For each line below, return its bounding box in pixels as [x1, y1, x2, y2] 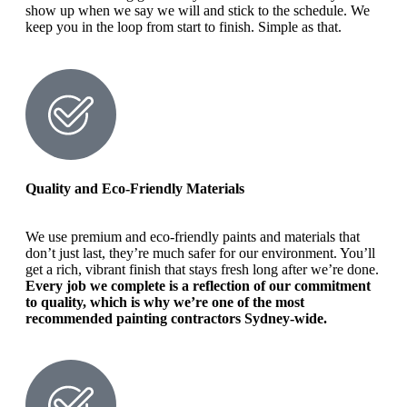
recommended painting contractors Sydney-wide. [25, 311, 327, 327]
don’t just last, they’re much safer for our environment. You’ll [25, 245, 375, 262]
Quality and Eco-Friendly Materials [25, 181, 244, 197]
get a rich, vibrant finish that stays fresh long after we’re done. [25, 262, 379, 278]
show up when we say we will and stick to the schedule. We [25, 3, 370, 19]
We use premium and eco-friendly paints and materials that [25, 229, 360, 245]
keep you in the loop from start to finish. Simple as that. [25, 19, 342, 35]
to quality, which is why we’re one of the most [25, 294, 304, 311]
